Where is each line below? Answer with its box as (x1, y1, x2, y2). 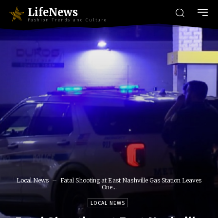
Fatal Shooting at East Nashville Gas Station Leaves (60, 177, 201, 184)
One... (101, 183, 117, 191)
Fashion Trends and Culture (28, 17, 107, 22)
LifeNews (28, 5, 78, 19)
